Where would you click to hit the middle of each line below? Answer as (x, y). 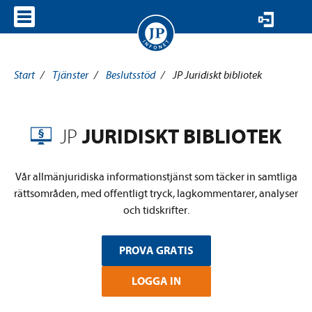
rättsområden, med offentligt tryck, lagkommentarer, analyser (156, 194)
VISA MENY (105, 17)
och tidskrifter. (156, 210)
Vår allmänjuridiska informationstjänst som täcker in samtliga (156, 177)
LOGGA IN (156, 281)
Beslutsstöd (131, 75)
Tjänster (70, 75)
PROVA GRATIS (156, 251)
